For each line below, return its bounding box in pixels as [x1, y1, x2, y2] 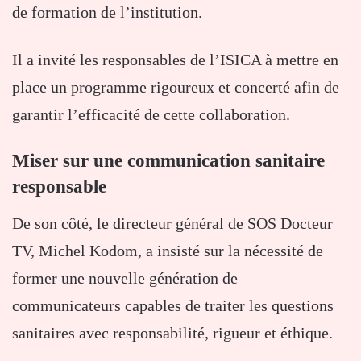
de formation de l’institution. [12, 3, 202, 22]
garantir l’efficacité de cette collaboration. [12, 106, 290, 124]
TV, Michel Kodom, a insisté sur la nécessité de [12, 241, 323, 259]
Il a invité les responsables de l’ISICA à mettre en [12, 51, 338, 69]
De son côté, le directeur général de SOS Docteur [12, 214, 333, 232]
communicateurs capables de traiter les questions [12, 296, 334, 314]
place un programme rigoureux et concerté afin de [12, 78, 339, 97]
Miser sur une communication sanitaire [12, 151, 325, 172]
